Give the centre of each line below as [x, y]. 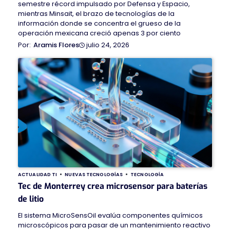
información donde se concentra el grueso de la [99, 24]
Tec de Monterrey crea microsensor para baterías [113, 186]
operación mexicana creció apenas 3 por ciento [99, 33]
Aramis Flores [56, 45]
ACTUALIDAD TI [38, 175]
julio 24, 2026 [108, 45]
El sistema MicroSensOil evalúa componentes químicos [110, 216]
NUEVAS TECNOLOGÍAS [94, 175]
